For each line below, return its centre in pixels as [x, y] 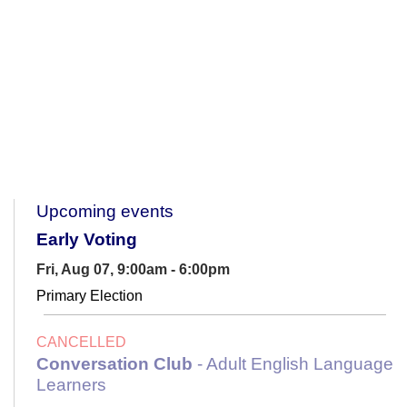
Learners [71, 384]
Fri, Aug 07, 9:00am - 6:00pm [133, 269]
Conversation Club [114, 363]
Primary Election [89, 295]
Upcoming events [105, 211]
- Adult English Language [293, 363]
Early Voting [87, 239]
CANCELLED [81, 342]
